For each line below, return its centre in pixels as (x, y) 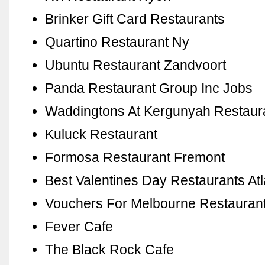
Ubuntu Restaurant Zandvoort (136, 65)
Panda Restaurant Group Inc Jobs (149, 88)
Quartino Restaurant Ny (117, 42)
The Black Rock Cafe (110, 249)
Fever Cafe (79, 226)
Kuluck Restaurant (101, 134)
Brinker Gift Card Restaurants (135, 19)
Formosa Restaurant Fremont (135, 157)
